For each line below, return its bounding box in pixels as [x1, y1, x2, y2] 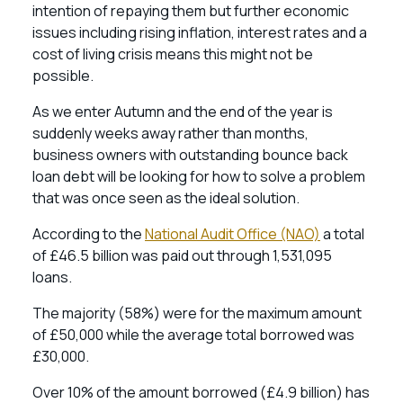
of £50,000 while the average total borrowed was [32, 325, 354, 345]
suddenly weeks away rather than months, [32, 123, 309, 143]
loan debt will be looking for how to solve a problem [32, 166, 365, 186]
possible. [32, 66, 96, 85]
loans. [32, 267, 75, 287]
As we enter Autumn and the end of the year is [32, 102, 333, 121]
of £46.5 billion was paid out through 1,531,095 [32, 246, 332, 265]
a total [320, 224, 364, 244]
